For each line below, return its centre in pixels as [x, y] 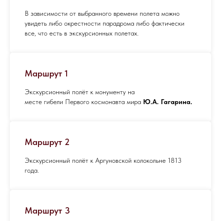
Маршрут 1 [46, 74]
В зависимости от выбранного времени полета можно [102, 14]
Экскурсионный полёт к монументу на [80, 92]
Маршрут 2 [47, 142]
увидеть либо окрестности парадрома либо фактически [105, 23]
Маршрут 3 [47, 211]
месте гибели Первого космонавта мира [84, 102]
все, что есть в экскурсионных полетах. [82, 33]
